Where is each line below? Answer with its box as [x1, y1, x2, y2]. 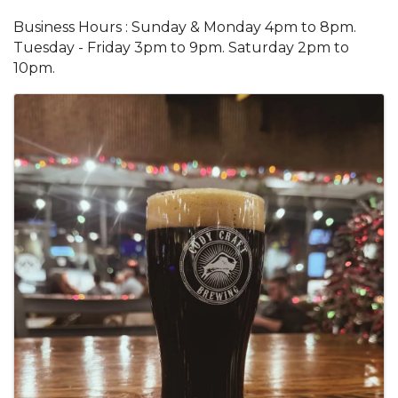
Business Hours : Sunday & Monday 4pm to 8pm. [13, 19, 356, 36]
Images [12, 92, 120, 126]
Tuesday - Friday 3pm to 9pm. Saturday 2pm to [13, 39, 349, 56]
